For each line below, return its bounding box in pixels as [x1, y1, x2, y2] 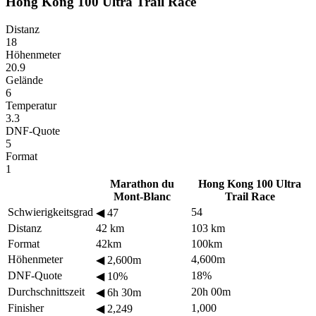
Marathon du [110, 177, 174, 190]
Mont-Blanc [114, 190, 171, 202]
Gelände [6, 73, 43, 86]
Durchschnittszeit [8, 285, 85, 298]
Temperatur [6, 99, 56, 111]
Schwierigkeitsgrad [8, 205, 93, 218]
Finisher [8, 301, 44, 314]
